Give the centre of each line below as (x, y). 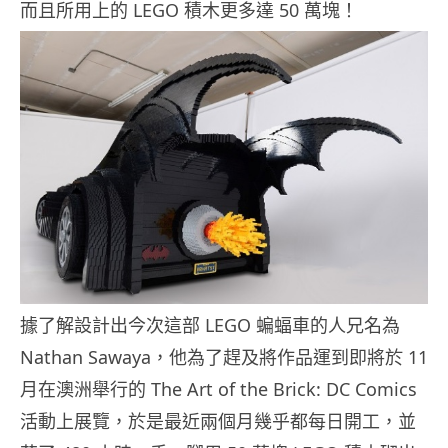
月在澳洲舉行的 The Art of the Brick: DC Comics (218, 388)
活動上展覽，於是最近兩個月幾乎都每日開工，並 (218, 420)
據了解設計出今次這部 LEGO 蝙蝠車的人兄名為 (210, 324)
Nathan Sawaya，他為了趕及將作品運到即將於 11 (224, 356)
